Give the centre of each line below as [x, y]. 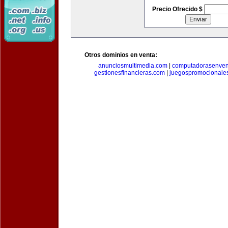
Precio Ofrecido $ [178, 9]
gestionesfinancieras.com [130, 73]
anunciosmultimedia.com [133, 66]
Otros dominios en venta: [121, 55]
